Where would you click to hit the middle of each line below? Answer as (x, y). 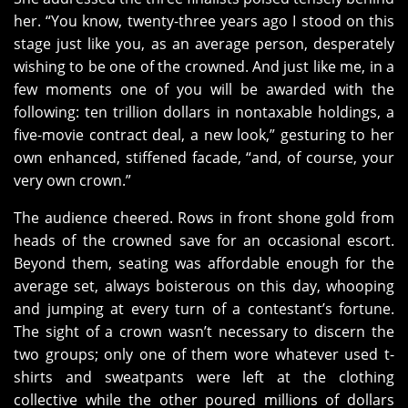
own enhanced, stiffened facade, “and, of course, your (204, 158)
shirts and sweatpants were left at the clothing (204, 377)
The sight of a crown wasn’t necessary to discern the (204, 332)
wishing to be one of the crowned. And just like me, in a (204, 67)
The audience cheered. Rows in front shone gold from (204, 218)
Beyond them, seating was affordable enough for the (204, 264)
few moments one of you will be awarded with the (204, 90)
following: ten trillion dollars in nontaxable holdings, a (204, 112)
